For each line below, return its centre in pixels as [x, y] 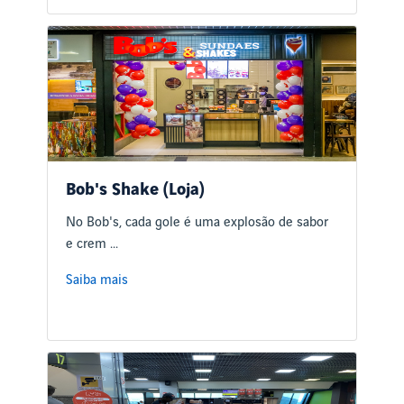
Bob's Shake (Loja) [136, 191]
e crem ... [92, 245]
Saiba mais [97, 281]
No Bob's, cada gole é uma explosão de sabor [197, 223]
